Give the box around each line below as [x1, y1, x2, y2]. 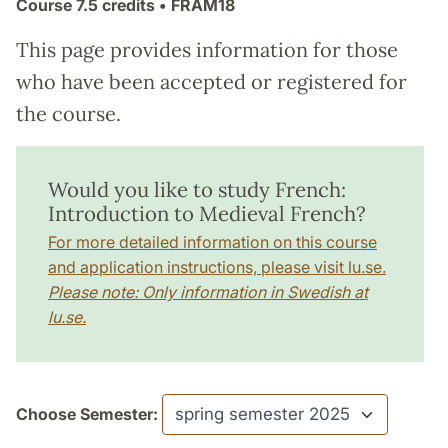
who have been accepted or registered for [16, 69, 407, 95]
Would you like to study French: [48, 176, 346, 204]
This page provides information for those [16, 37, 398, 63]
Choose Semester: [16, 404, 158, 425]
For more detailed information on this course [48, 232, 377, 253]
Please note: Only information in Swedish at [48, 282, 368, 303]
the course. [16, 101, 121, 127]
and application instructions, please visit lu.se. [48, 257, 386, 278]
